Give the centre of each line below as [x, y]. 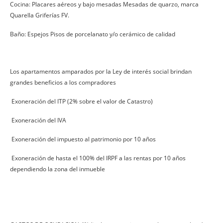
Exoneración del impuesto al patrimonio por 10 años [83, 139]
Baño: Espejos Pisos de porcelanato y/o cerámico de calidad [93, 34]
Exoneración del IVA [38, 120]
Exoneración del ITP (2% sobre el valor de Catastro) [81, 101]
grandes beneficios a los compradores [63, 82]
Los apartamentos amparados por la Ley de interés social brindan [101, 71]
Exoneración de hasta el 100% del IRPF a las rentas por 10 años [98, 158]
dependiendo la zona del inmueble [57, 169]
